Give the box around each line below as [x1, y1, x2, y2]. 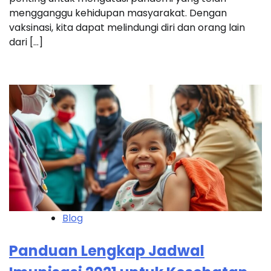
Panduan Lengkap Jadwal [9, 240, 204, 261]
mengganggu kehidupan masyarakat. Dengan [9, 5, 227, 20]
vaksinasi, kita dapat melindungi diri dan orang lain [9, 20, 245, 34]
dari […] [9, 34, 43, 49]
